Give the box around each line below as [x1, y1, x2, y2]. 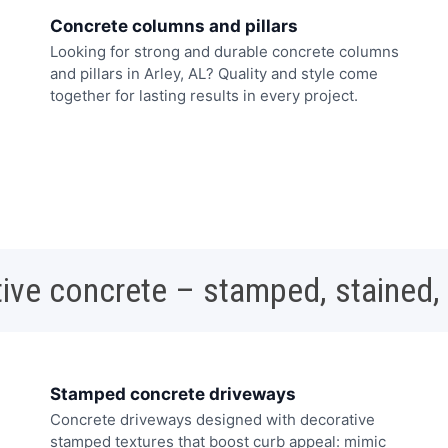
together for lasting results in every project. [50, 85, 358, 105]
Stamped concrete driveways [50, 384, 296, 405]
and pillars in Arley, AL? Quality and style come [50, 63, 378, 83]
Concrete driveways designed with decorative [50, 410, 375, 430]
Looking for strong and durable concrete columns [50, 41, 399, 61]
